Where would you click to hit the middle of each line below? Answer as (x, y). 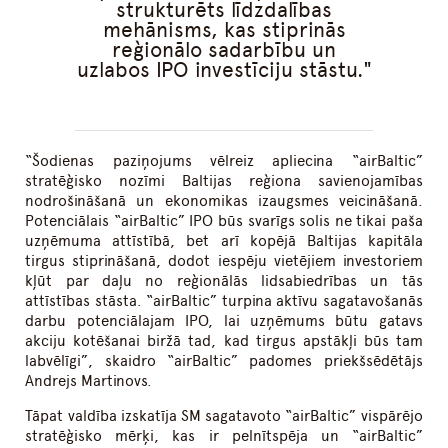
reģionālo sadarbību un (224, 50)
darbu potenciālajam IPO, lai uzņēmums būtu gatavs (224, 321)
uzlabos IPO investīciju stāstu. (219, 70)
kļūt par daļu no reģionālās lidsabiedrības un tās (224, 281)
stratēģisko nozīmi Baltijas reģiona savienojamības (224, 181)
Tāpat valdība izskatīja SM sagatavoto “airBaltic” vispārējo (224, 416)
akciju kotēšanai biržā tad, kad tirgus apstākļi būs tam (224, 341)
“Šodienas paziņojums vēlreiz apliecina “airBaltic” (224, 161)
